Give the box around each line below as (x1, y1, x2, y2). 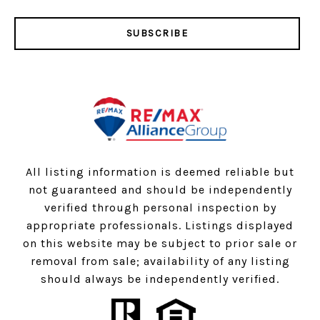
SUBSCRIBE (126, 26, 189, 39)
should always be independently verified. (41, 271, 279, 286)
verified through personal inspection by (44, 200, 276, 214)
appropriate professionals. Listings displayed (26, 218, 294, 232)
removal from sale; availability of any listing (30, 254, 290, 268)
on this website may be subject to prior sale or (23, 236, 297, 250)
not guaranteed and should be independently (28, 182, 292, 196)
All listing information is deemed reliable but (26, 164, 294, 179)
